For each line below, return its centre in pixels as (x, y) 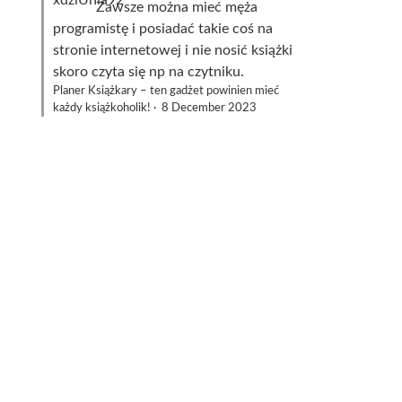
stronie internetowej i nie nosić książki (173, 50)
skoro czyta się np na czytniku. (149, 72)
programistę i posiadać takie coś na (163, 29)
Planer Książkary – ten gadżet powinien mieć (166, 91)
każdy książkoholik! (102, 108)
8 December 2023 (209, 108)
